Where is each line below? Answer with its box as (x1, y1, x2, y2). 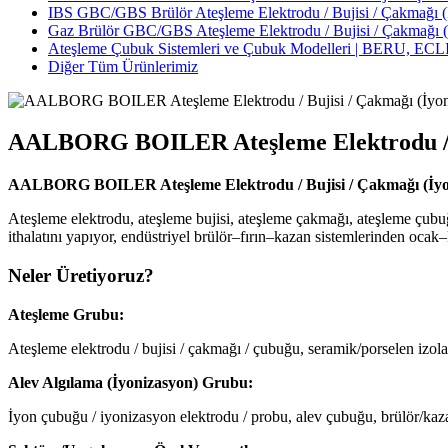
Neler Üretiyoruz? (8, 265, 154, 287)
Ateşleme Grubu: (8, 305, 124, 323)
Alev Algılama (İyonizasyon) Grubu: (8, 373, 253, 391)
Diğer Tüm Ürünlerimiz (48, 57, 198, 75)
